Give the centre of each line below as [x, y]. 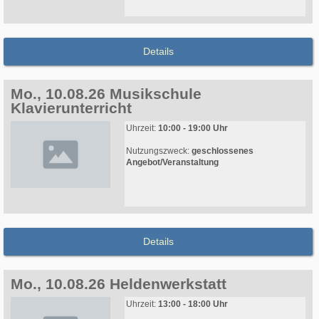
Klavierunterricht [71, 108]
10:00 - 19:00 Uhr [193, 129]
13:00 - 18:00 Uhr [193, 304]
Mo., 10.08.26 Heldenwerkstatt [119, 284]
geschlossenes [223, 151]
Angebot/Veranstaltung [172, 163]
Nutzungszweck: [159, 151]
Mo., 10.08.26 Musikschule [106, 94]
